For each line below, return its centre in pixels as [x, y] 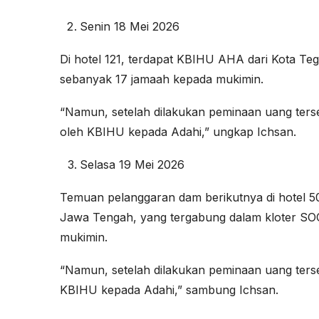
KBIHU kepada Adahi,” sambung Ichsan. [169, 290]
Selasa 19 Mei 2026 [132, 165]
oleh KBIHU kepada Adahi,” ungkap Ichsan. [178, 132]
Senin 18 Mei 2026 [130, 27]
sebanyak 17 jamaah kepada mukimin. [162, 79]
